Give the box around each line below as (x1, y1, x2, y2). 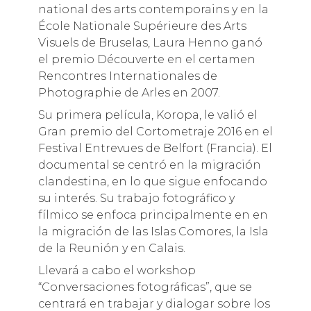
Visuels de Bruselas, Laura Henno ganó (37, 35, 262, 49)
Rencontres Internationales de (37, 69, 217, 83)
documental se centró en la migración (37, 158, 261, 171)
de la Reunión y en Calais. (37, 241, 185, 255)
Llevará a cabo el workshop (37, 263, 196, 277)
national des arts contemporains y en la (37, 2, 269, 16)
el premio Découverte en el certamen (37, 52, 255, 66)
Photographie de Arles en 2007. (37, 85, 220, 99)
